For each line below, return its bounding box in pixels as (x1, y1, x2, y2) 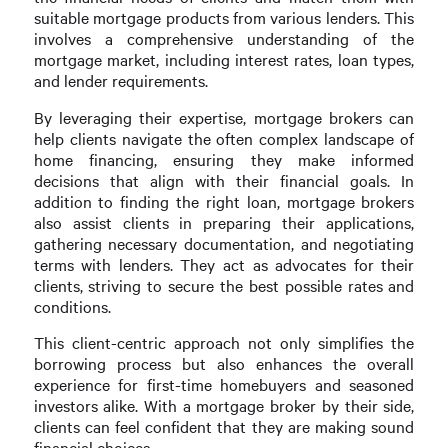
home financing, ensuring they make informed (33, 148, 415, 170)
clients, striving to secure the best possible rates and (33, 274, 415, 296)
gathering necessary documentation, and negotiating (33, 232, 415, 254)
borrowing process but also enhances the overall (33, 352, 415, 374)
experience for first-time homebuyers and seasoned (33, 373, 415, 395)
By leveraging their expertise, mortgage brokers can (33, 106, 415, 128)
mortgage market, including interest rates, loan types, (33, 49, 415, 71)
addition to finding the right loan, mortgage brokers (33, 190, 415, 212)
